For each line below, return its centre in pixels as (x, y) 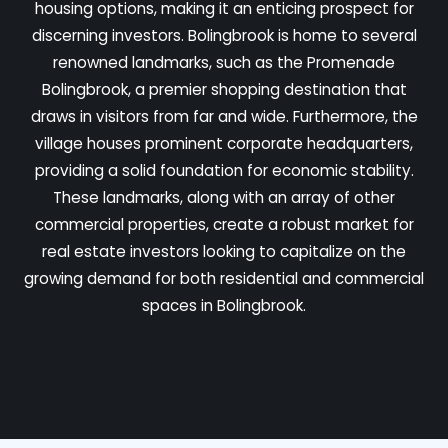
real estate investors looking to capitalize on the (224, 251)
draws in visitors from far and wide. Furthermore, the (224, 116)
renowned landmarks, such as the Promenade (224, 62)
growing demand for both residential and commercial (224, 278)
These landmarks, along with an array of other (224, 197)
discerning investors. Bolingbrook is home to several (224, 35)
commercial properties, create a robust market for (224, 224)
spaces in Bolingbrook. (224, 305)
